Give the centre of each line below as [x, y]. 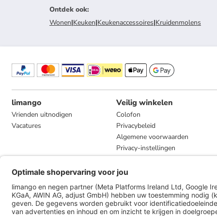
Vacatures [26, 126]
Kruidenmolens [178, 23]
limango [26, 103]
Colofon [128, 115]
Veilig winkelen [145, 103]
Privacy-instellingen [146, 148]
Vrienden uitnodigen [42, 115]
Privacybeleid [136, 126]
